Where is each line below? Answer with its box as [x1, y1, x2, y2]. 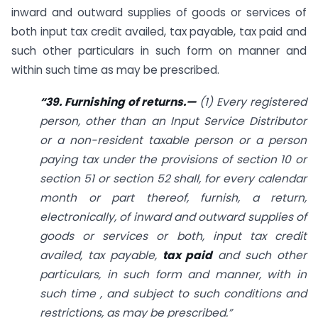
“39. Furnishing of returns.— [40, 94, 197, 109]
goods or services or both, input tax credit [40, 228, 307, 243]
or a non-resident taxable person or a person [40, 132, 307, 148]
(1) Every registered [196, 94, 307, 109]
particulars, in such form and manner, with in [40, 266, 307, 282]
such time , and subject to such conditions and [40, 285, 307, 301]
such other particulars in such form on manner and [11, 43, 307, 58]
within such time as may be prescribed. [11, 62, 219, 77]
